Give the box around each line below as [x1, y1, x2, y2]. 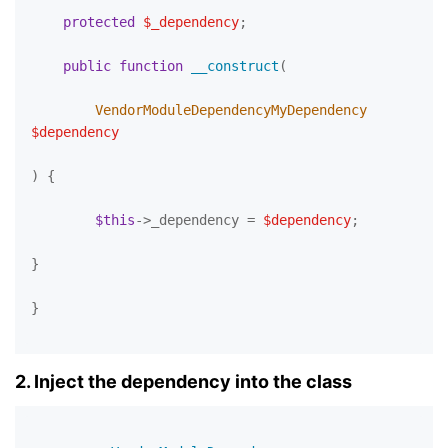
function [119, 58, 183, 74]
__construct [191, 58, 279, 74]
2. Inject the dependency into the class [15, 371, 352, 392]
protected [63, 14, 135, 30]
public [63, 58, 111, 74]
